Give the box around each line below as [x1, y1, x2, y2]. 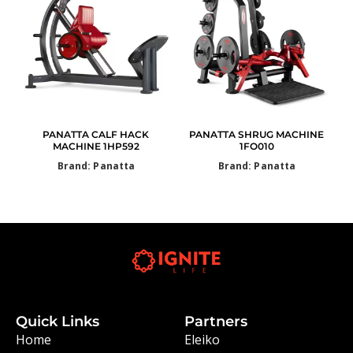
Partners [184, 312, 247, 330]
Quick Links [15, 312, 99, 330]
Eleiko [184, 330, 221, 348]
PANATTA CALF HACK [43, 128, 150, 140]
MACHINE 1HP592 [52, 139, 139, 152]
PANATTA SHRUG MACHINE [189, 128, 325, 140]
